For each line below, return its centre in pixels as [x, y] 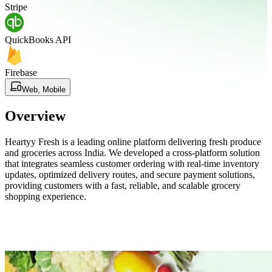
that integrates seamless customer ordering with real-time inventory [132, 163]
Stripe [16, 7]
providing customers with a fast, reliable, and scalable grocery [123, 185]
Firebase [21, 72]
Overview [35, 116]
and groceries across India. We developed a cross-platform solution [132, 152]
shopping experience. [46, 196]
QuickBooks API [38, 39]
